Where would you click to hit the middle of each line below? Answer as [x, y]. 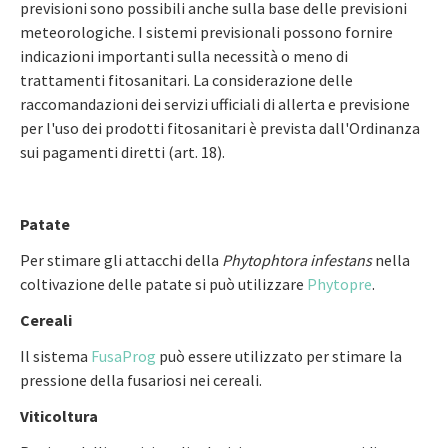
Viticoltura [59, 416]
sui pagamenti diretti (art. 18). [122, 152]
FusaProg [123, 356]
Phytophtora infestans [297, 260]
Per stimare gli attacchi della [121, 260]
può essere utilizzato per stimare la [279, 356]
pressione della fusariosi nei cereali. [141, 380]
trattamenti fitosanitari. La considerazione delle [186, 80]
